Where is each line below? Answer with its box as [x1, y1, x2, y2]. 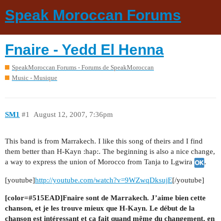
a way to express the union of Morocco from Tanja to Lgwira [5, 158, 194, 166]
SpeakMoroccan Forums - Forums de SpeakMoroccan [12, 64, 154, 72]
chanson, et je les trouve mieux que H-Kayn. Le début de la [5, 204, 195, 212]
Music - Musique [12, 74, 57, 82]
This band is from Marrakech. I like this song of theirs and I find [5, 137, 203, 146]
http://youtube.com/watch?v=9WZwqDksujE [35, 176, 172, 184]
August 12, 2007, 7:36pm [33, 110, 113, 118]
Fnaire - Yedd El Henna [5, 41, 164, 58]
